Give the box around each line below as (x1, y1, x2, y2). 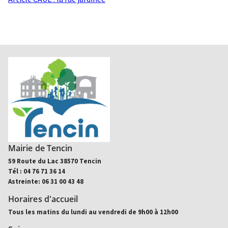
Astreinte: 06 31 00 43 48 (8, 177, 83, 186)
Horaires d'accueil (8, 193, 78, 205)
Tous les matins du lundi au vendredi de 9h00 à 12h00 (8, 208, 178, 216)
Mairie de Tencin (8, 142, 73, 154)
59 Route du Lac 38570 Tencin (8, 157, 101, 165)
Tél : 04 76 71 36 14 (8, 167, 65, 176)
